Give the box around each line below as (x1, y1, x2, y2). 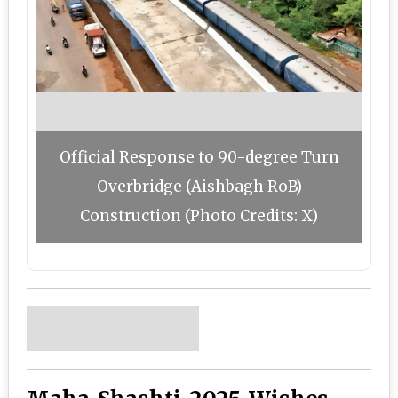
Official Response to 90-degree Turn (59, 147, 339, 167)
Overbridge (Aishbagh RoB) (96, 177, 302, 196)
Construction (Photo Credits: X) (80, 206, 318, 226)
